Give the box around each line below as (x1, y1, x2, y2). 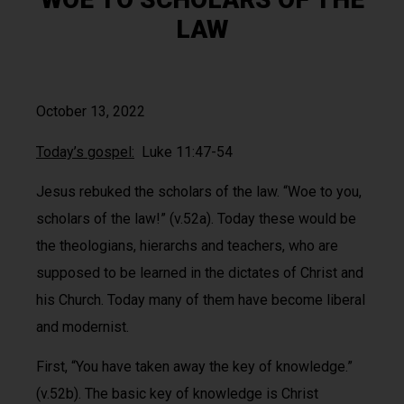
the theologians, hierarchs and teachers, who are (36, 237, 338, 255)
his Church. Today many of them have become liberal (36, 291, 365, 309)
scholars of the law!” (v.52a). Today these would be (36, 210, 356, 228)
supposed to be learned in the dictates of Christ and (36, 264, 363, 282)
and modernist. (36, 318, 129, 336)
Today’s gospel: (36, 142, 134, 161)
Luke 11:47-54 (134, 142, 233, 161)
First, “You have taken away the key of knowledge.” (36, 358, 353, 376)
